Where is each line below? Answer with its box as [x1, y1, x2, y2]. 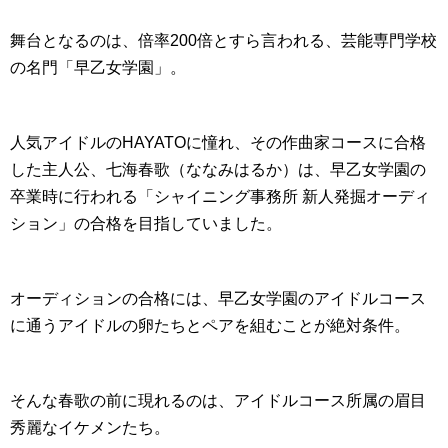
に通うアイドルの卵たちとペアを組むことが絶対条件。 [10, 317, 410, 335]
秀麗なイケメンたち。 [10, 419, 170, 437]
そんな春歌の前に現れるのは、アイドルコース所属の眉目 [10, 392, 426, 410]
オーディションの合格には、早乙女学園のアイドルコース [10, 290, 426, 308]
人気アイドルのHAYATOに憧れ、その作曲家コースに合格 [10, 134, 426, 152]
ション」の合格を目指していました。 [10, 215, 282, 233]
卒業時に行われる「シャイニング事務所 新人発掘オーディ [10, 188, 430, 206]
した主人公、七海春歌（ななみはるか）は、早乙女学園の [10, 161, 426, 179]
